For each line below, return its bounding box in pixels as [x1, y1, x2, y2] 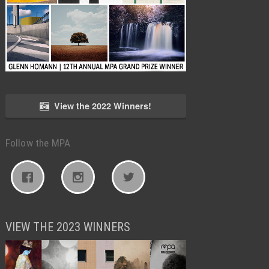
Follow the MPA [5, 136, 71, 149]
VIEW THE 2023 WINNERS [5, 219, 130, 234]
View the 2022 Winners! [54, 99, 152, 112]
